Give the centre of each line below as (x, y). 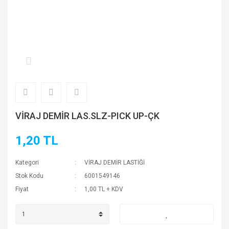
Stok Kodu (29, 176)
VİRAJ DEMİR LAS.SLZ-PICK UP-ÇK (87, 116)
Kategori (27, 163)
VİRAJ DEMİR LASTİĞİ (115, 163)
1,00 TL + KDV (104, 189)
